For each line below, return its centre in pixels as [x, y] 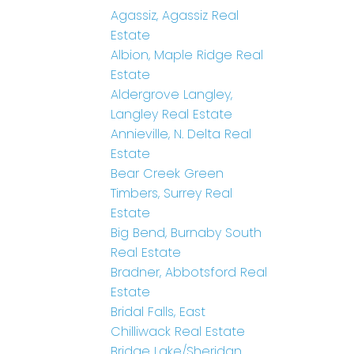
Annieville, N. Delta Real [181, 134]
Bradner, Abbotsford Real [189, 273]
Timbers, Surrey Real [172, 194]
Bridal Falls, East [158, 312]
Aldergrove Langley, [172, 95]
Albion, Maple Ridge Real [187, 55]
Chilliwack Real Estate [178, 332]
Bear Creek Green [168, 174]
